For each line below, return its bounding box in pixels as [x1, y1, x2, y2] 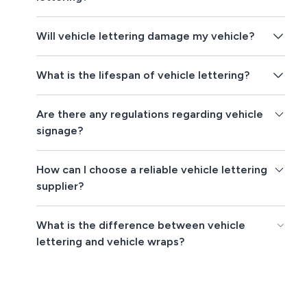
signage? [36, 124, 84, 138]
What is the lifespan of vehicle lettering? [36, 69, 250, 82]
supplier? [36, 180, 84, 193]
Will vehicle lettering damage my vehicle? [36, 29, 255, 43]
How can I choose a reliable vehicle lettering [36, 163, 268, 177]
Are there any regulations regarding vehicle [36, 108, 264, 121]
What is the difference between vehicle [36, 219, 246, 232]
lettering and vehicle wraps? [36, 235, 185, 249]
